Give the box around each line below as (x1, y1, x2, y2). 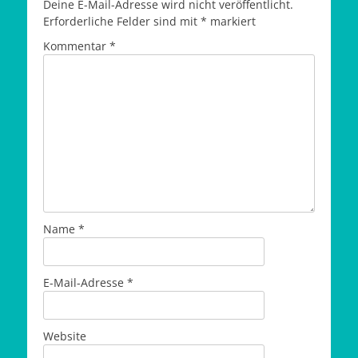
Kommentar (43, 38, 109, 54)
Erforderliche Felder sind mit (43, 13, 201, 29)
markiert (207, 13, 256, 29)
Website (43, 328, 86, 344)
